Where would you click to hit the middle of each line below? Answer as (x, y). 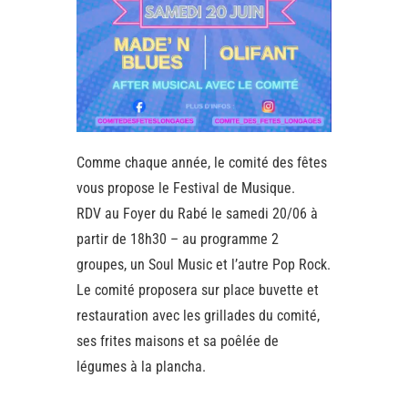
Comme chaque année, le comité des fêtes (202, 163)
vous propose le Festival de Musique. (186, 189)
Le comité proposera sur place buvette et (198, 291)
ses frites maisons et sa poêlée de (178, 342)
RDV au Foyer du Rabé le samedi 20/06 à (197, 214)
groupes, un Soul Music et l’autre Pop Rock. (204, 265)
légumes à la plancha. (141, 367)
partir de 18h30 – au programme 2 (178, 240)
